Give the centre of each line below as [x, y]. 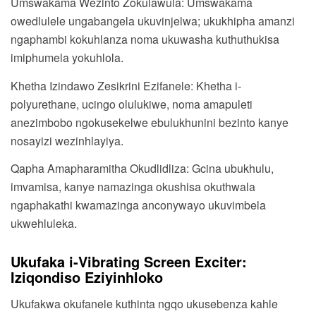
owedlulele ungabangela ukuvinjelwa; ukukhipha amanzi [153, 21]
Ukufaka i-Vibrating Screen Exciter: [129, 262]
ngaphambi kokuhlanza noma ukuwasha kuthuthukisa [145, 39]
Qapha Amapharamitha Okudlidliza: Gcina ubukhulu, [142, 169]
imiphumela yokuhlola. [67, 58]
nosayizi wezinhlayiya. [67, 140]
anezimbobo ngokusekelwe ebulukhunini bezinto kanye [150, 122]
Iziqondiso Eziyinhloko [87, 277]
